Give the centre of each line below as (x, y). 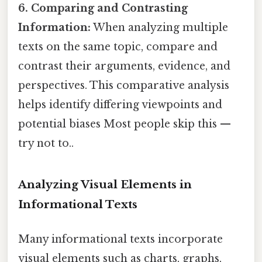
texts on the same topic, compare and (118, 46)
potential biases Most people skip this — (125, 124)
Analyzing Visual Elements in (105, 184)
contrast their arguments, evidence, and (124, 66)
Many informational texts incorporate (120, 239)
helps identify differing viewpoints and (120, 104)
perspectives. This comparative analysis (124, 85)
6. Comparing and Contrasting (103, 8)
